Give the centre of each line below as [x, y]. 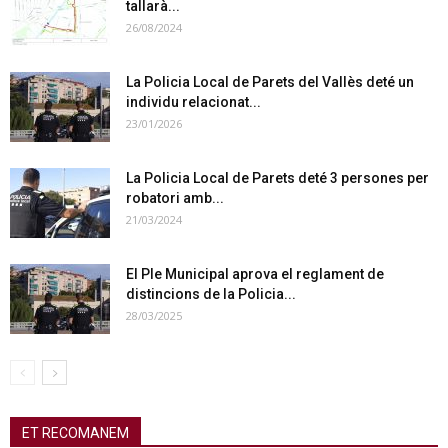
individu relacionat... [193, 102]
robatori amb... [175, 198]
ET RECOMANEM [75, 433]
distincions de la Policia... [211, 294]
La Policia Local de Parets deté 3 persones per [277, 178]
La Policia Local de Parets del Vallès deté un [270, 82]
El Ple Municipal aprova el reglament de [255, 274]
